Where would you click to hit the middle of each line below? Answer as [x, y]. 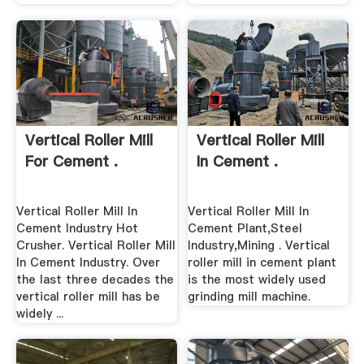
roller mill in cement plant [262, 263]
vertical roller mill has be [88, 297]
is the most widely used [257, 280]
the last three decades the [95, 280]
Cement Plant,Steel [245, 229]
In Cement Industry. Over [88, 263]
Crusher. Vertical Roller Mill [95, 246]
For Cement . [71, 162]
